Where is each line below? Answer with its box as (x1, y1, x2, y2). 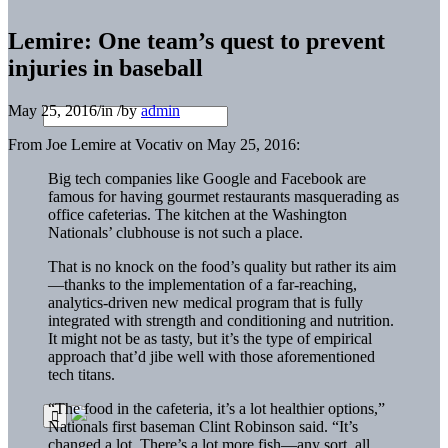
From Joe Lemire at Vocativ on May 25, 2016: (8, 135, 300, 153)
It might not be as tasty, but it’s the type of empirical (48, 329, 372, 347)
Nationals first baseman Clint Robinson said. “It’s (48, 417, 358, 435)
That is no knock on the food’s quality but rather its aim (48, 257, 396, 275)
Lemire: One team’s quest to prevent (8, 27, 385, 54)
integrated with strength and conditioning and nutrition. (48, 311, 394, 329)
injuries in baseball (8, 54, 203, 81)
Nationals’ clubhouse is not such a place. (48, 223, 303, 241)
